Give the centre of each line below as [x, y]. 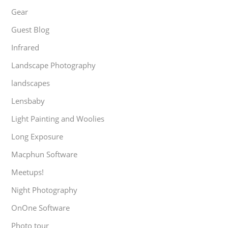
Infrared [25, 47]
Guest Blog [31, 29]
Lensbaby [28, 101]
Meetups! [28, 172]
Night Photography [45, 190]
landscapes [31, 83]
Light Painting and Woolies [58, 118]
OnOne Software [41, 207]
